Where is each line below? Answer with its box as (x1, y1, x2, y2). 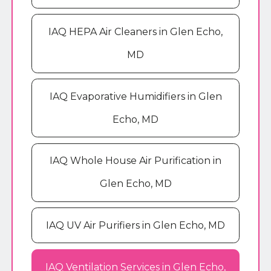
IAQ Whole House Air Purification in (50, 155, 221, 167)
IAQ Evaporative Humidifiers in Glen (49, 90, 222, 102)
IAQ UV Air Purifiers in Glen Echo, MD (46, 219, 225, 231)
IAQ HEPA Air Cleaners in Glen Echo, (48, 25, 223, 38)
